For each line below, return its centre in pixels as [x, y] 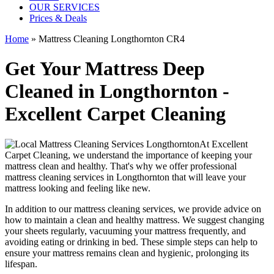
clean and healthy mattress [127, 220]
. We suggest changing [221, 220]
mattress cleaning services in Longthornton [87, 177]
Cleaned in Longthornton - [117, 91]
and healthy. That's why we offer [124, 166]
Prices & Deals [58, 18]
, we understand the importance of [135, 155]
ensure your [29, 253]
